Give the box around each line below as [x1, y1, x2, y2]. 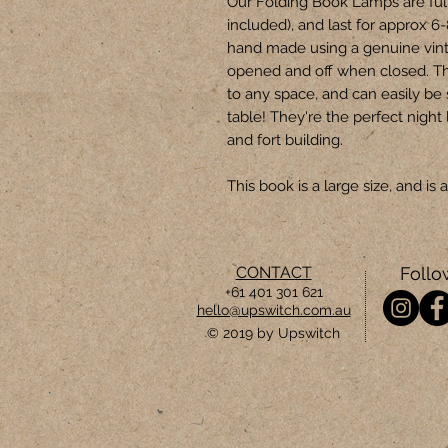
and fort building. [227, 130, 343, 149]
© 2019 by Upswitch [207, 324, 344, 341]
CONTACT [235, 262, 312, 282]
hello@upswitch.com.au [196, 301, 351, 318]
